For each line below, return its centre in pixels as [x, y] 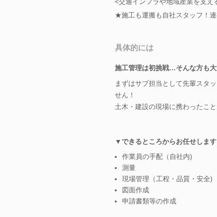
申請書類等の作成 [149, 201]
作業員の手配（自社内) [157, 156]
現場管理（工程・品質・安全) [167, 178]
